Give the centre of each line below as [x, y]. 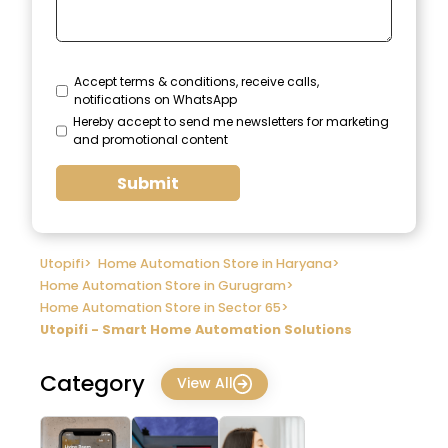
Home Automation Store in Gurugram [163, 286]
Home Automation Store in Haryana [215, 264]
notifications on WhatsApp [156, 100]
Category [92, 384]
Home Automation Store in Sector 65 [160, 308]
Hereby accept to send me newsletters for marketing [230, 122]
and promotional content [150, 140]
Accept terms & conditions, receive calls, [197, 82]
